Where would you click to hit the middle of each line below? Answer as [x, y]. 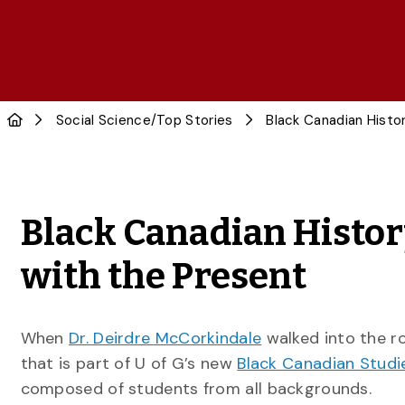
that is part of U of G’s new [129, 363]
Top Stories [195, 120]
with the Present [164, 277]
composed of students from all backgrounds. [196, 389]
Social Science [103, 120]
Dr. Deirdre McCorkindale [165, 338]
